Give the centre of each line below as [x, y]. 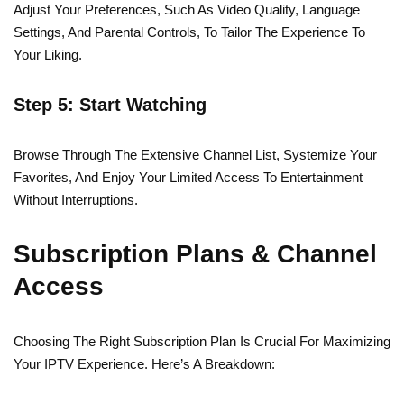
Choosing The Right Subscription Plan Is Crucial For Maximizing [202, 342]
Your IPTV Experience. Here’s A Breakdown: [144, 364]
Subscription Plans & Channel [195, 254]
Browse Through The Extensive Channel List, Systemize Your [195, 155]
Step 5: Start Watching [110, 105]
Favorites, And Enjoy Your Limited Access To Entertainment [188, 178]
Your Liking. [48, 55]
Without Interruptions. [76, 200]
